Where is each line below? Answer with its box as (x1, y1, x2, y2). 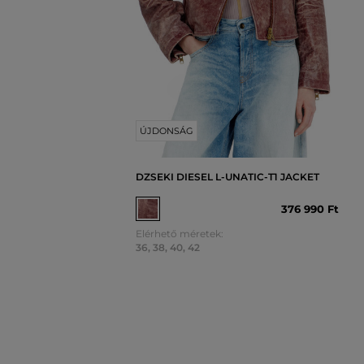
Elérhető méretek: (136, 227, 223, 240)
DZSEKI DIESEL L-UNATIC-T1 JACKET (136, 171, 319, 184)
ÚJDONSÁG (140, 125, 193, 137)
